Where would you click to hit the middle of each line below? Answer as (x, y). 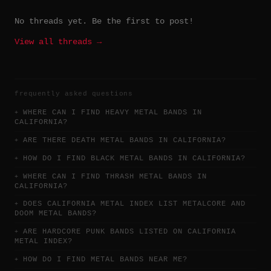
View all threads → (58, 42)
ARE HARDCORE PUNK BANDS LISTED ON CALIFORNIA (129, 232)
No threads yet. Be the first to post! (104, 21)
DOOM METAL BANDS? (56, 214)
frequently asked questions (73, 93)
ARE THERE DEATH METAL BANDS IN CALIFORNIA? (125, 140)
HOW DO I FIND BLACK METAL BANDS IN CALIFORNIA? (134, 158)
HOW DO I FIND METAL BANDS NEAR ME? (105, 259)
